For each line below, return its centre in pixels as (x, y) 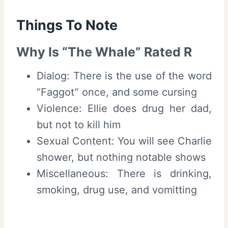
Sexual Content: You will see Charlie (124, 141)
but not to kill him (79, 125)
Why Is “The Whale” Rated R (104, 52)
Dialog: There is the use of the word (124, 76)
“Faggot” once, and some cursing (117, 92)
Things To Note (67, 25)
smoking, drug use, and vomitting (117, 190)
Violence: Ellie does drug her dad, (124, 109)
